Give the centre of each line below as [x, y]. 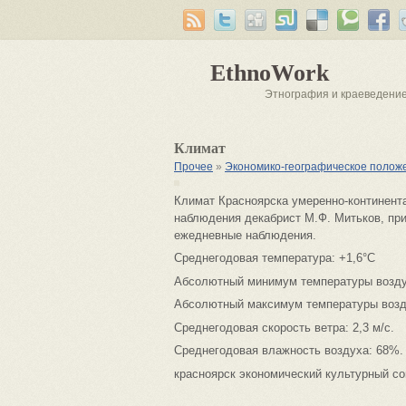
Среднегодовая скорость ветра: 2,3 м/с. [284, 327]
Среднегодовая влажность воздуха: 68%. [289, 350]
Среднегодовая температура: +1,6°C [275, 258]
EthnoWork [270, 73]
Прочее [193, 167]
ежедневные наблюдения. [245, 235]
